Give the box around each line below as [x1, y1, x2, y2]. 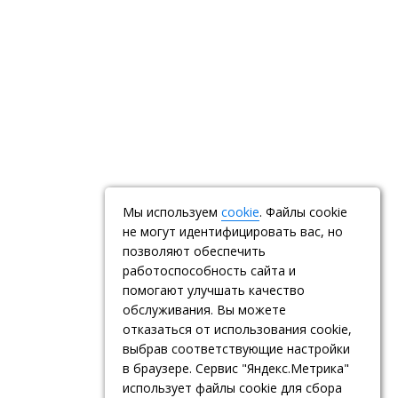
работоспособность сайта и [123, 262, 296, 279]
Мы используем [123, 203, 221, 220]
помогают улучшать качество [123, 282, 305, 298]
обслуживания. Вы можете [123, 301, 286, 318]
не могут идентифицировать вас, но [123, 223, 343, 240]
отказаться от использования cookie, [123, 321, 352, 338]
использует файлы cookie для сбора [123, 379, 342, 396]
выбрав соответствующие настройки [123, 340, 350, 357]
